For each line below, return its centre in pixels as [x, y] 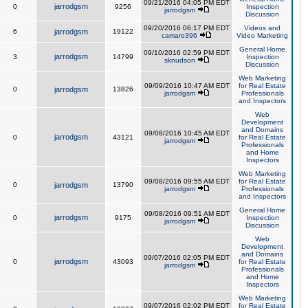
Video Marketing [262, 35]
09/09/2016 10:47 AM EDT [187, 86]
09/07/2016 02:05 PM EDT [187, 257]
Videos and [262, 28]
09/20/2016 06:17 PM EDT [187, 28]
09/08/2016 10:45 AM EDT [187, 133]
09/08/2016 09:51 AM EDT [187, 213]
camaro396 [179, 35]
